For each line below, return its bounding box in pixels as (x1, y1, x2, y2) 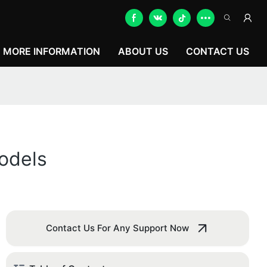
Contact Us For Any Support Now (45, 222, 189, 234)
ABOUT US (118, 45, 168, 57)
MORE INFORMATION (3, 45, 100, 57)
